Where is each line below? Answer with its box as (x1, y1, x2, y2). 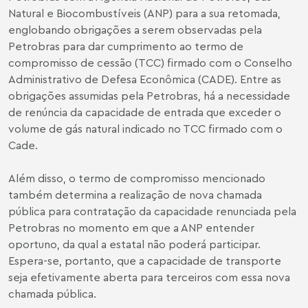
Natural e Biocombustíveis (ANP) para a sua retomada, (8, 6, 280, 20)
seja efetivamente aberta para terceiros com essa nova (8, 270, 290, 284)
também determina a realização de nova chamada (8, 188, 262, 201)
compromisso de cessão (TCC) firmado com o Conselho (8, 56, 292, 69)
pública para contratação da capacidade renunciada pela (8, 204, 296, 218)
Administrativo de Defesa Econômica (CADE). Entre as (8, 72, 281, 86)
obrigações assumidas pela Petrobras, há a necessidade (8, 89, 290, 102)
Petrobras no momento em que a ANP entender (8, 221, 254, 234)
